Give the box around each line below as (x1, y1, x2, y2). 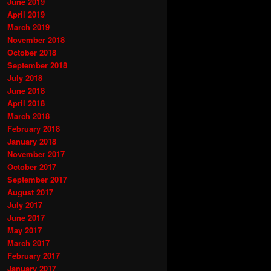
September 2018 (7, 59, 67, 71)
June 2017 (7, 211, 45, 223)
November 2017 (7, 148, 65, 160)
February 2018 (7, 122, 60, 134)
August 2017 (7, 186, 53, 198)
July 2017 (7, 198, 42, 211)
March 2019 (7, 21, 50, 33)
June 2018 (7, 84, 45, 96)
